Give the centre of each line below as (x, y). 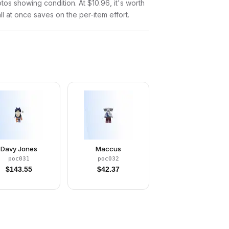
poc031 (19, 159)
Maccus (108, 149)
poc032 (108, 159)
